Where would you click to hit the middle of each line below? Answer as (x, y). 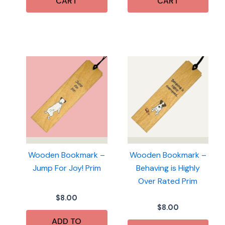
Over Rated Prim (168, 181)
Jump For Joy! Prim (67, 168)
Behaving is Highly (168, 168)
